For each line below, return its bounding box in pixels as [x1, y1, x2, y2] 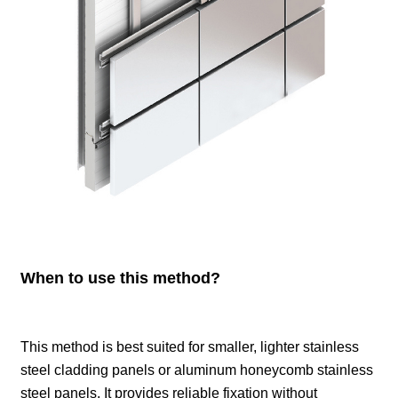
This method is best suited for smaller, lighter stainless [20, 338, 360, 354]
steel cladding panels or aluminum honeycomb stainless [20, 362, 374, 378]
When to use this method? [20, 268, 221, 287]
